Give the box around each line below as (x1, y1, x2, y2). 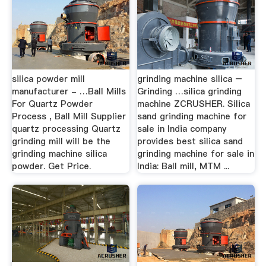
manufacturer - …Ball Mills (11, 85, 126, 97)
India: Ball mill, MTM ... (137, 160, 230, 172)
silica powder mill (11, 73, 85, 85)
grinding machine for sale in (137, 148, 255, 160)
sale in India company (137, 123, 227, 135)
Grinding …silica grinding (137, 85, 242, 97)
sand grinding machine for (137, 110, 247, 122)
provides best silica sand (137, 135, 243, 147)
